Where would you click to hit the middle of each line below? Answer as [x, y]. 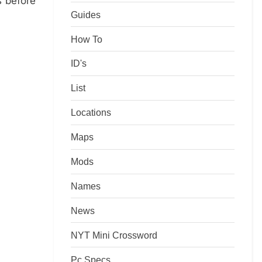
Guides [86, 14]
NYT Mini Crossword [114, 235]
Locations [91, 113]
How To [87, 39]
